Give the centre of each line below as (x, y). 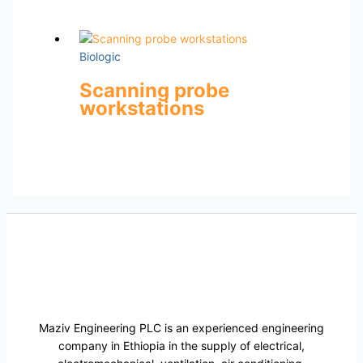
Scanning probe (154, 90)
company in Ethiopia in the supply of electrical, (181, 345)
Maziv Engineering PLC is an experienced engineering (181, 327)
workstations (141, 108)
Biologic (100, 56)
